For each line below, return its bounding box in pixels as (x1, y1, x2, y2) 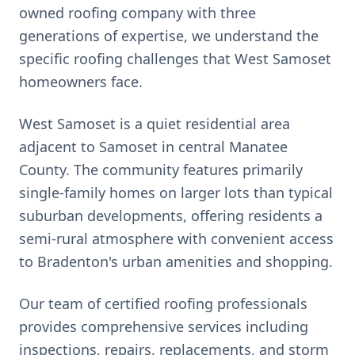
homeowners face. (19, 72, 143, 91)
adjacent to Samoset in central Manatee (19, 137, 288, 156)
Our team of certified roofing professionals (19, 294, 307, 313)
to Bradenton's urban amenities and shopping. (19, 252, 333, 271)
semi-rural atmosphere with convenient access (19, 229, 334, 248)
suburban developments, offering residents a (19, 206, 323, 225)
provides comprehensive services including (19, 317, 308, 336)
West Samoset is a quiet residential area (19, 114, 290, 133)
